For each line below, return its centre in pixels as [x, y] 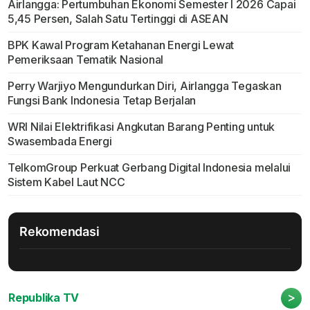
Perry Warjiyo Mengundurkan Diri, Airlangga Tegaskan [144, 86]
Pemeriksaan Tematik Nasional [85, 60]
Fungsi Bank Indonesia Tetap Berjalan [102, 101]
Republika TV [44, 298]
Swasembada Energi [60, 142]
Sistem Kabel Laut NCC [66, 182]
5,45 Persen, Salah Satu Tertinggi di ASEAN [118, 19]
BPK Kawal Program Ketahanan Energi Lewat [121, 45]
